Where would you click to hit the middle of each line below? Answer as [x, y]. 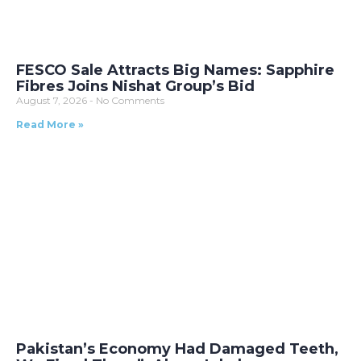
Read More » [50, 125]
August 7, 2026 [53, 101]
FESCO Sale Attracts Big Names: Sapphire [175, 71]
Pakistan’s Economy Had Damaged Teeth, [177, 349]
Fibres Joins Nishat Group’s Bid [135, 87]
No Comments [129, 101]
